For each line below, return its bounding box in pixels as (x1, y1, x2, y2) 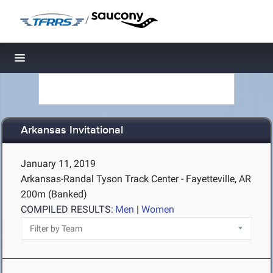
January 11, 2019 (21, 158, 96, 169)
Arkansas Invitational (21, 124, 123, 138)
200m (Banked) (21, 188, 87, 200)
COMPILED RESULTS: (21, 204, 113, 215)
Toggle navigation (20, 55, 102, 68)
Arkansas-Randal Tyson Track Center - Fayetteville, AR (21, 173, 251, 185)
